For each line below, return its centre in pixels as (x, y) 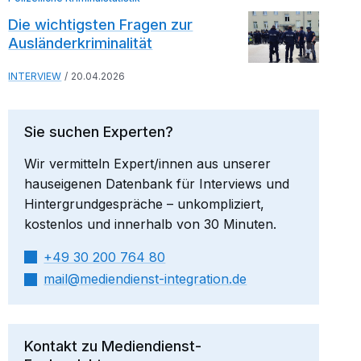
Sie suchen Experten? (99, 131)
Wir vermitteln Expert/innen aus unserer (148, 163)
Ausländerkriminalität (81, 43)
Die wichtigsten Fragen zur (101, 24)
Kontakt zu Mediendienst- (113, 346)
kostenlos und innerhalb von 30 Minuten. (151, 224)
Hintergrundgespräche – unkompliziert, (145, 203)
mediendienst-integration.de (164, 279)
